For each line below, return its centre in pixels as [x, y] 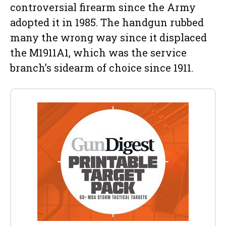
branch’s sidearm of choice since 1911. [102, 68]
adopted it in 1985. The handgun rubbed [107, 22]
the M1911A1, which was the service [98, 53]
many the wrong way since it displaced [108, 38]
